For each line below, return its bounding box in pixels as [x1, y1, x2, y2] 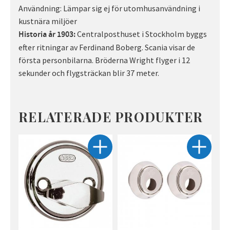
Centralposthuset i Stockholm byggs [75, 28, 207, 39]
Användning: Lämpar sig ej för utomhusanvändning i [18, 3, 200, 13]
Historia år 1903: [18, 29, 75, 40]
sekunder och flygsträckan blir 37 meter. [18, 67, 159, 78]
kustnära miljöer [18, 15, 77, 26]
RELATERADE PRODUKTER [18, 108, 203, 126]
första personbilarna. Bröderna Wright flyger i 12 [18, 54, 190, 65]
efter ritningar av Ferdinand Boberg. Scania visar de [18, 42, 195, 52]
